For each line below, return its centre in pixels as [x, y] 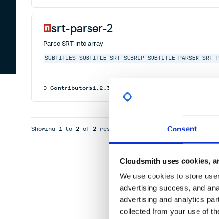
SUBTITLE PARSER [174, 58]
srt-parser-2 [82, 28]
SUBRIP [134, 58]
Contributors [70, 88]
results [110, 128]
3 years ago [164, 88]
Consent [182, 129]
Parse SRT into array [73, 44]
